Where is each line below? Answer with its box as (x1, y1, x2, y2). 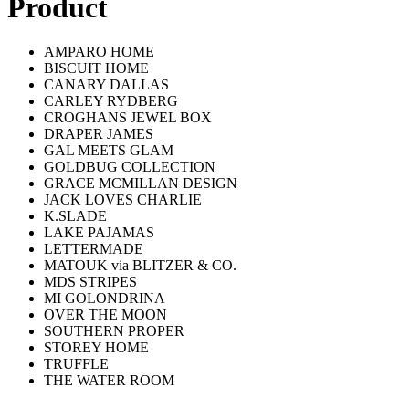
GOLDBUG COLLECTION (44, 159, 215, 175)
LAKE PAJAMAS (44, 225, 154, 241)
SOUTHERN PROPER (44, 323, 184, 340)
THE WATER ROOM (44, 372, 174, 389)
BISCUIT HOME (44, 60, 149, 77)
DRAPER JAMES (44, 126, 153, 142)
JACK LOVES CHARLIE (44, 192, 202, 208)
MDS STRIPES (44, 274, 137, 290)
